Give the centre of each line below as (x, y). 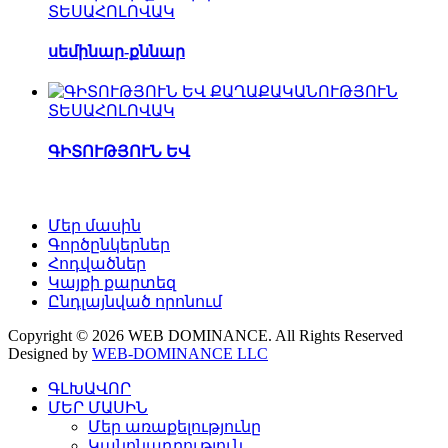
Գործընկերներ (109, 244)
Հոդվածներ (97, 263)
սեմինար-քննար (116, 52)
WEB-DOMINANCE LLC (180, 353)
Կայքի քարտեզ (112, 282)
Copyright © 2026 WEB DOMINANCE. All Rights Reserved (205, 335)
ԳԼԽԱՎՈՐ (89, 388)
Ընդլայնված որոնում (135, 301)
